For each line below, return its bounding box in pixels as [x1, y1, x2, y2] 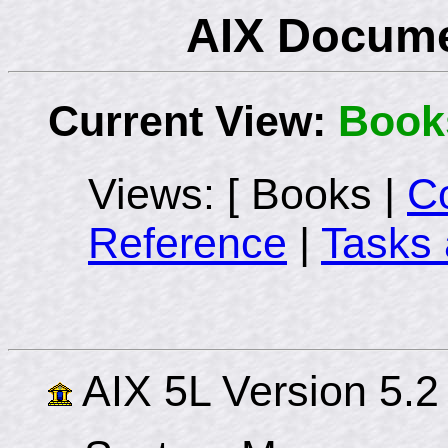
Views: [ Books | [88, 170, 407, 218]
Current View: [48, 97, 338, 145]
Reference [88, 219, 287, 267]
